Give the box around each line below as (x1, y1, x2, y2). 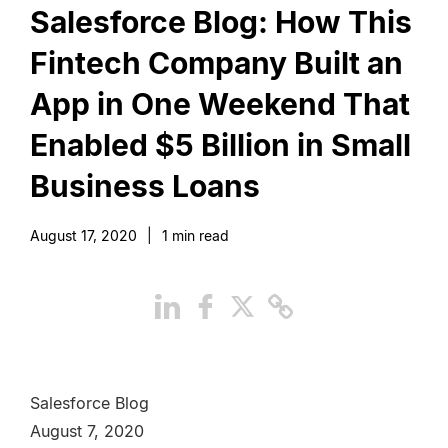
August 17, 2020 (30, 227, 137, 244)
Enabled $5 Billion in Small (30, 127, 411, 163)
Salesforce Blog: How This (30, 4, 412, 40)
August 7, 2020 (30, 421, 144, 441)
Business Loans (30, 168, 260, 204)
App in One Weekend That (30, 86, 410, 122)
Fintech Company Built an (30, 45, 403, 81)
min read (168, 227, 229, 244)
